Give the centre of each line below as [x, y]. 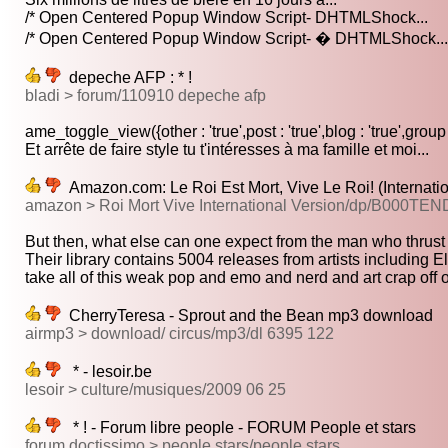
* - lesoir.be [106, 372]
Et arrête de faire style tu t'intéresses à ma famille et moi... [227, 150]
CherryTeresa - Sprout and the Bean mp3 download [247, 316]
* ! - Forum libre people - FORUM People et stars [238, 428]
